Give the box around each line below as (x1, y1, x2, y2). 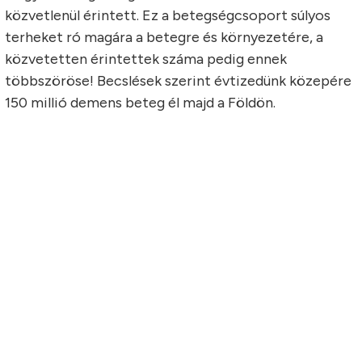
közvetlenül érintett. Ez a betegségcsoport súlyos (5, 6, 330, 24)
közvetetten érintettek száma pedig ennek (5, 50, 287, 68)
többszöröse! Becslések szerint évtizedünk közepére (5, 72, 351, 90)
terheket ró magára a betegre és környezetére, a (5, 28, 323, 46)
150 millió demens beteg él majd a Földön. (5, 94, 276, 112)
